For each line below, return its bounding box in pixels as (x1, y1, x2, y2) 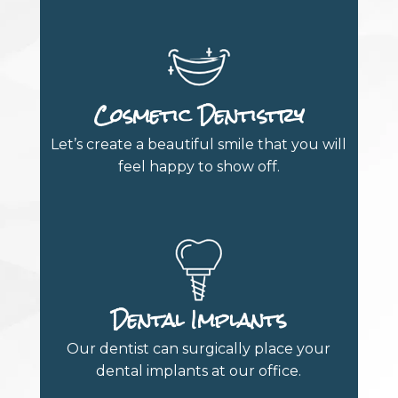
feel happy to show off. (117, 158, 280, 176)
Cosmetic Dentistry (92, 94, 305, 137)
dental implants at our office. (96, 362, 302, 380)
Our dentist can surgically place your (67, 340, 331, 358)
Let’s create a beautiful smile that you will (51, 136, 347, 154)
